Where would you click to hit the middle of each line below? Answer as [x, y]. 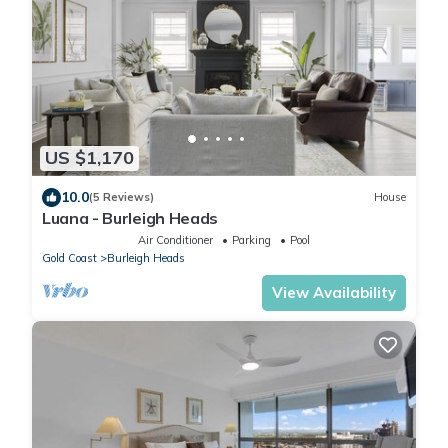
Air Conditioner [175, 239]
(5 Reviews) [121, 197]
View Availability [334, 292]
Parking [251, 239]
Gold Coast [69, 257]
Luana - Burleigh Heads [130, 217]
